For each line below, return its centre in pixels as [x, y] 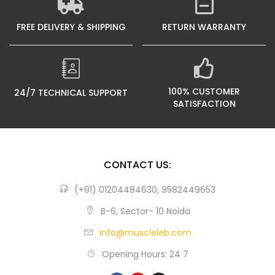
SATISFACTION [204, 104]
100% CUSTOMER [204, 91]
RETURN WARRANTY [204, 27]
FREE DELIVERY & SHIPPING [71, 27]
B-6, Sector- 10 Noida [145, 211]
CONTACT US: [137, 165]
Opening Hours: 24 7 [145, 254]
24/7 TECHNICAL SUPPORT [71, 93]
